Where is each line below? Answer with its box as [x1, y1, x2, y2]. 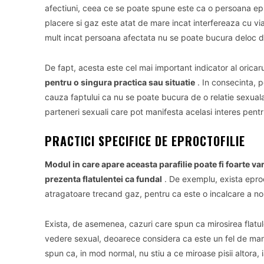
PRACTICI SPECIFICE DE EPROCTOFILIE [45, 132, 245, 150]
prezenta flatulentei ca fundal [45, 174, 162, 184]
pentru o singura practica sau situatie [45, 77, 195, 87]
